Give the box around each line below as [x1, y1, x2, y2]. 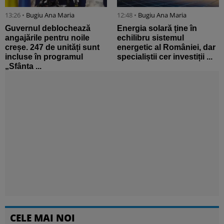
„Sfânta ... [5, 62, 41, 71]
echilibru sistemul [117, 33, 184, 42]
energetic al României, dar [117, 43, 215, 52]
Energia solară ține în [117, 24, 197, 33]
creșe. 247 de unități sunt [5, 43, 99, 52]
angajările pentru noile [5, 33, 89, 42]
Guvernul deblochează [5, 24, 90, 33]
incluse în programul [5, 52, 83, 61]
